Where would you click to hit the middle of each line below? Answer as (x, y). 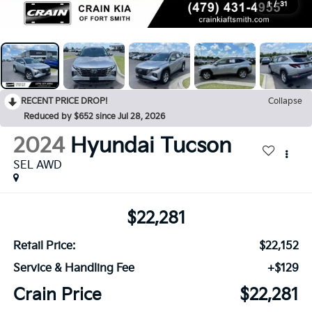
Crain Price (57, 295)
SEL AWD (37, 166)
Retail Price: (44, 246)
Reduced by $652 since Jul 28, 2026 (94, 117)
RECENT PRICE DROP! (64, 102)
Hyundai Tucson (150, 147)
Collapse (285, 102)
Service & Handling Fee (73, 268)
